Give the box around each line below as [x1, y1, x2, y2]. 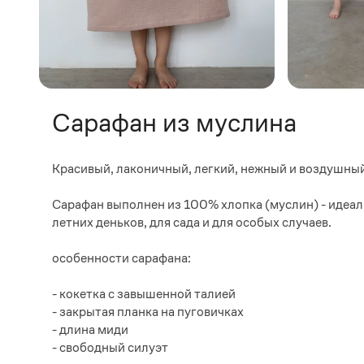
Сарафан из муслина [52, 108, 297, 137]
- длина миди [52, 323, 128, 336]
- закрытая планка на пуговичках [52, 305, 244, 318]
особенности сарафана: [52, 251, 191, 265]
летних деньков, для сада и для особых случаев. [52, 215, 331, 229]
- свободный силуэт [52, 340, 168, 354]
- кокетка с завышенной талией [52, 287, 236, 301]
